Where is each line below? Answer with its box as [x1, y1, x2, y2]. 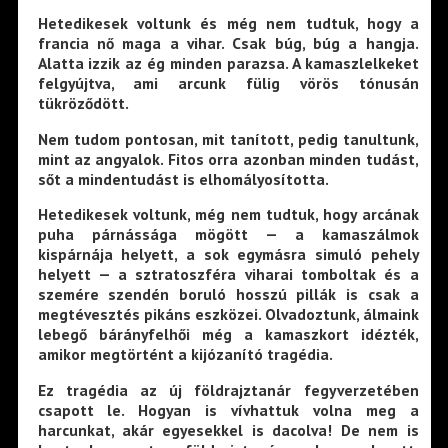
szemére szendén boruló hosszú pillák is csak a [37, 284, 419, 305]
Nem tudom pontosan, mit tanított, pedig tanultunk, [37, 128, 419, 149]
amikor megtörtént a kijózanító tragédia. [37, 344, 333, 365]
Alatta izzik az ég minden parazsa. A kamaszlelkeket [37, 53, 419, 74]
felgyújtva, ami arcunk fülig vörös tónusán [37, 73, 419, 94]
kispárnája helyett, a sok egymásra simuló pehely [37, 244, 419, 265]
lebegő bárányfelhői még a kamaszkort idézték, [37, 324, 419, 345]
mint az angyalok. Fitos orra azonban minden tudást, [37, 148, 419, 169]
